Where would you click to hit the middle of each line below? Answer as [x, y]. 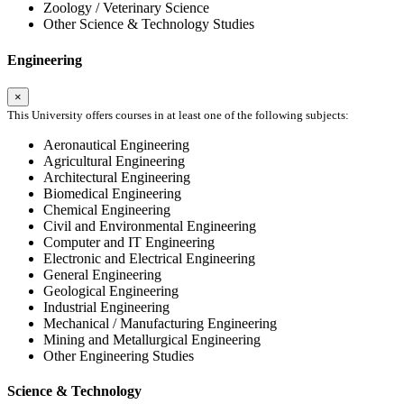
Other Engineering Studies [119, 355]
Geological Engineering [111, 290]
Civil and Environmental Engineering [150, 225]
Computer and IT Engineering [129, 242]
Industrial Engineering [106, 307]
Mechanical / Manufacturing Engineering [160, 323]
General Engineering [102, 274]
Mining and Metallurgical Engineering [152, 339]
